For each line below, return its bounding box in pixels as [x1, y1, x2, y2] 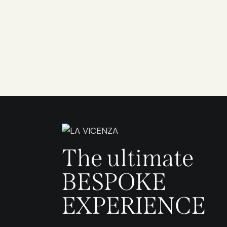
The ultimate [62, 144, 194, 173]
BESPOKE [62, 168, 166, 197]
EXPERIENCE [62, 192, 206, 220]
